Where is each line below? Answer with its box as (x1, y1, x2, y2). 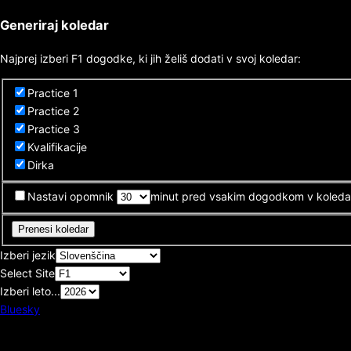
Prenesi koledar (17, 223, 89, 235)
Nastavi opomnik (27, 190, 114, 204)
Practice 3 (27, 121, 80, 136)
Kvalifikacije (27, 139, 87, 154)
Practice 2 (27, 103, 79, 118)
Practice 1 (27, 85, 78, 100)
